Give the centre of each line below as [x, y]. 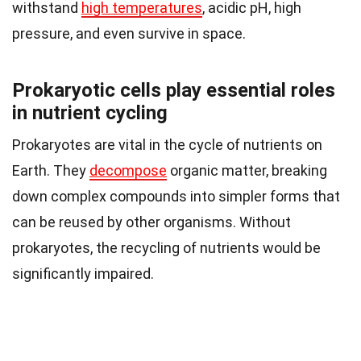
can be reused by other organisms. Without [151, 222]
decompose [128, 170]
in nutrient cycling [90, 112]
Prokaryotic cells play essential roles [174, 90]
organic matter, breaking [247, 170]
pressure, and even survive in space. [129, 33]
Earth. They [51, 170]
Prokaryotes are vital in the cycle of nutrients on [167, 144]
